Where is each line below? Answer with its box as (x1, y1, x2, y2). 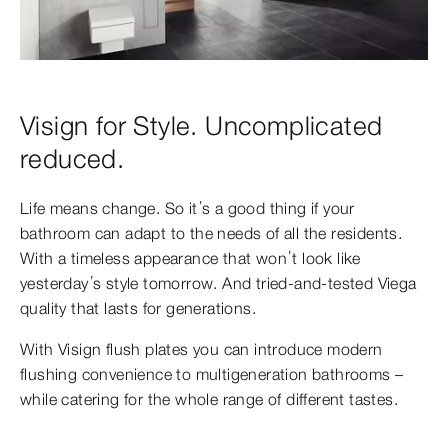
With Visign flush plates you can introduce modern (20, 339, 383, 360)
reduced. (20, 143, 125, 176)
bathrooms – (312, 364, 404, 385)
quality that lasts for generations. (20, 298, 261, 319)
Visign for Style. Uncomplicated (20, 110, 383, 143)
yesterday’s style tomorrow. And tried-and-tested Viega (20, 273, 417, 294)
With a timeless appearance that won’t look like (20, 248, 361, 269)
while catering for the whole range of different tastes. (20, 389, 398, 410)
